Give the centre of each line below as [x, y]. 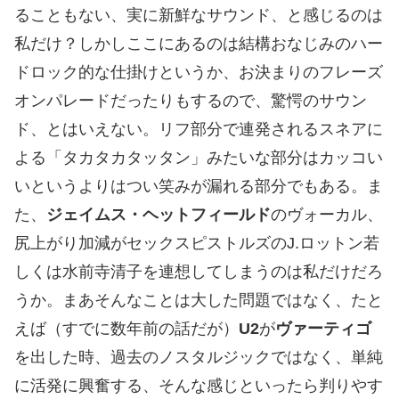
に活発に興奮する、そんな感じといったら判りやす [199, 386]
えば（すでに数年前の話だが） [126, 329]
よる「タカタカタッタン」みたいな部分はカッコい [199, 158]
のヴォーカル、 [327, 215]
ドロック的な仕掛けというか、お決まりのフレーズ [199, 73]
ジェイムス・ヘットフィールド [159, 215]
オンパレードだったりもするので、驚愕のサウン [191, 101]
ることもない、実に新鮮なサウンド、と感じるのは [199, 16]
